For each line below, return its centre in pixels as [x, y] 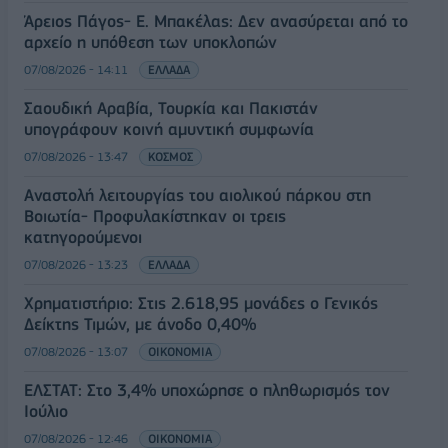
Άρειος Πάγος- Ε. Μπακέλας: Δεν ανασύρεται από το [216, 21]
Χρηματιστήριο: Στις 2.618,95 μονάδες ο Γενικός [201, 303]
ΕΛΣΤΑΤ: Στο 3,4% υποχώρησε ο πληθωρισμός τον [207, 390]
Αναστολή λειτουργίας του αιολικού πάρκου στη [197, 195]
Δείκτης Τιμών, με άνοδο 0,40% [140, 324]
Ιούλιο [46, 411]
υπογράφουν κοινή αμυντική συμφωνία [169, 129]
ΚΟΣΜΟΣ [170, 156]
